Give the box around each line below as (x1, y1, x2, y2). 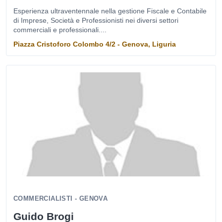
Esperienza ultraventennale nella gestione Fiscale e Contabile (13, 7, 207, 15)
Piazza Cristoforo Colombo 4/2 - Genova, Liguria (13, 40, 176, 48)
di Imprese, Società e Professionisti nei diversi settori (13, 16, 178, 24)
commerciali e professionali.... (13, 26, 107, 34)
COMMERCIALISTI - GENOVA (13, 195, 108, 202)
